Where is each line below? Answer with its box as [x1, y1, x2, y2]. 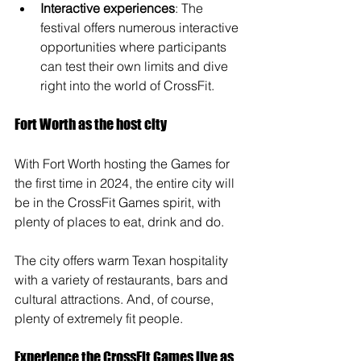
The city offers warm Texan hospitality [15, 252, 231, 269]
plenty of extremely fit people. [15, 310, 183, 327]
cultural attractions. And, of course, [15, 291, 217, 308]
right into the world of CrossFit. [40, 77, 214, 94]
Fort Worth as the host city [15, 115, 167, 134]
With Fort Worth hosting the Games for [15, 156, 233, 172]
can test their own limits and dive [40, 58, 231, 75]
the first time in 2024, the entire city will [15, 175, 238, 192]
